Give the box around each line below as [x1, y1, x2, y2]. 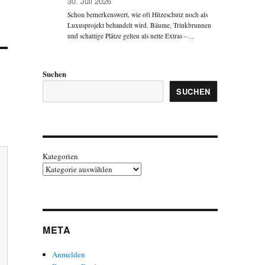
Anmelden [52, 248, 86, 260]
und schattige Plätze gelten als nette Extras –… [67, 31, 195, 41]
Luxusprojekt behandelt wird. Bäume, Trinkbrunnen [67, 21, 212, 30]
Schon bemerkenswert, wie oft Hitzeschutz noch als [67, 10, 208, 20]
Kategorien [42, 150, 78, 161]
